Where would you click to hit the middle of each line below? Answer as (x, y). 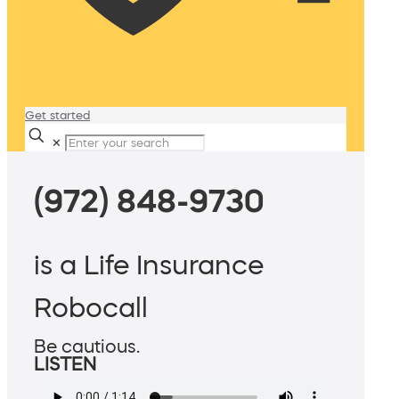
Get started (57, 115)
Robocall (91, 308)
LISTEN (65, 365)
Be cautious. (87, 347)
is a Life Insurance (149, 265)
